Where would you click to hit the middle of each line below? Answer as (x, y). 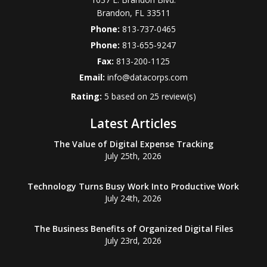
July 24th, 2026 (133, 198)
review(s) (177, 97)
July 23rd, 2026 (133, 241)
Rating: (86, 97)
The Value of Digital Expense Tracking (133, 144)
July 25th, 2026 (133, 156)
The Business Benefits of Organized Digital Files (133, 229)
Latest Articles (133, 124)
